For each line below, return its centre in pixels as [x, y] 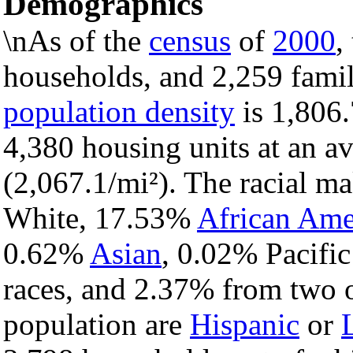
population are [97, 325]
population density [119, 112]
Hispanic [245, 325]
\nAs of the [76, 41]
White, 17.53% [100, 218]
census [190, 41]
